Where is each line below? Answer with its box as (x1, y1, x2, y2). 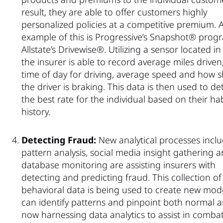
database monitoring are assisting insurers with (21, 158, 216, 171)
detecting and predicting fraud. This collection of (21, 171, 222, 183)
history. (21, 105, 50, 117)
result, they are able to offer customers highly (21, 5, 207, 18)
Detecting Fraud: (21, 133, 96, 146)
